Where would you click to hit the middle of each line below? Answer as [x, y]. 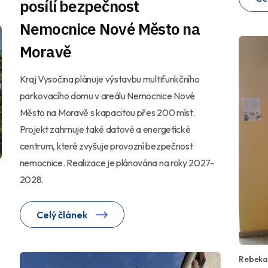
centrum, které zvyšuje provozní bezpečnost [106, 146]
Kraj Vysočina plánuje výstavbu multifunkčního [109, 79]
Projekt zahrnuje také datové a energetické [105, 129]
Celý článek [63, 214]
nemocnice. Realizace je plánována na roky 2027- [117, 162]
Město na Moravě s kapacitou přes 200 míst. [107, 112]
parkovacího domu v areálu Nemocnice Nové [107, 95]
